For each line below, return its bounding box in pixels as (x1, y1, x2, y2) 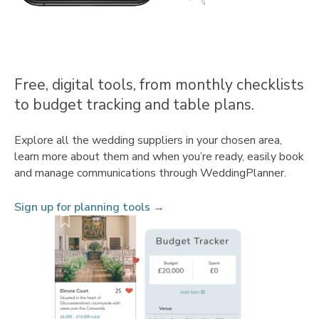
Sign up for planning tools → (14, 199, 164, 216)
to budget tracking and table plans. (14, 95, 254, 115)
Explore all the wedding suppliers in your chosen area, (14, 132, 282, 149)
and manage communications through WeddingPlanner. (14, 165, 286, 182)
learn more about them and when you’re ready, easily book (14, 149, 304, 165)
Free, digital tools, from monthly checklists (14, 75, 304, 95)
